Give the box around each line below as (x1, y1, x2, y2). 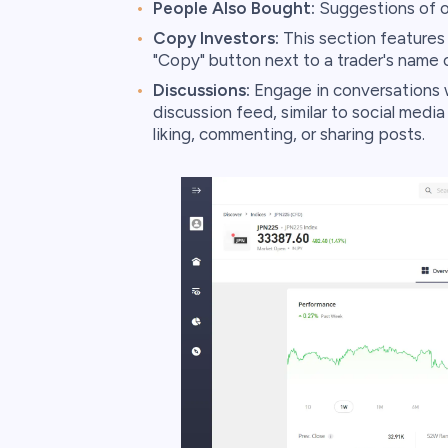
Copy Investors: (152, 28, 279, 49)
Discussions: (152, 80, 250, 101)
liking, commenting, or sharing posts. (152, 124, 425, 145)
